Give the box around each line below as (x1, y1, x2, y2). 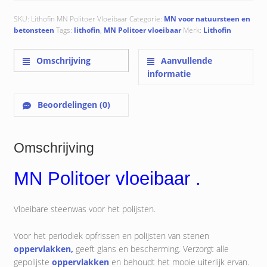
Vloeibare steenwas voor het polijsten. (13, 203, 156, 215)
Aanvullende (159, 54, 213, 66)
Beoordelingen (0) (35, 99, 111, 111)
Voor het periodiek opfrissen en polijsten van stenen (13, 229, 209, 241)
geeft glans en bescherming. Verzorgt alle (73, 243, 229, 254)
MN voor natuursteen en (163, 13, 250, 24)
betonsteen (13, 24, 54, 35)
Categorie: (129, 13, 164, 24)
